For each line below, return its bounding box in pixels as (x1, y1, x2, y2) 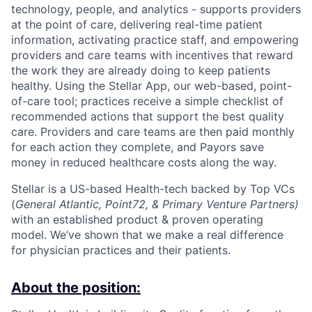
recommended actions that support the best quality (11, 109, 284, 123)
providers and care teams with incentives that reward (11, 48, 293, 62)
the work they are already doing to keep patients (11, 63, 270, 77)
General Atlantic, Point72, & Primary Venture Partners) (15, 197, 299, 211)
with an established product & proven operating (11, 212, 263, 226)
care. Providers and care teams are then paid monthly (11, 125, 295, 139)
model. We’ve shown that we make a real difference (11, 228, 283, 242)
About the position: (11, 279, 141, 296)
